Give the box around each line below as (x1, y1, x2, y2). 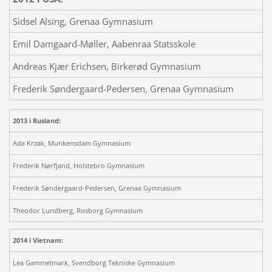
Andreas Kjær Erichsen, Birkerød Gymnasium (12, 59, 201, 72)
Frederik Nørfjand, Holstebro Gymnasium (12, 160, 144, 170)
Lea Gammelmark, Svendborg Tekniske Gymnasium (12, 257, 175, 267)
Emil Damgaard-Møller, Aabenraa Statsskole (12, 37, 195, 50)
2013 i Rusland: (12, 115, 61, 125)
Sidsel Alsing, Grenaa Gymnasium (12, 15, 153, 27)
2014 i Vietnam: (12, 235, 63, 245)
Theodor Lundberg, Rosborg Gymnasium (12, 205, 143, 215)
